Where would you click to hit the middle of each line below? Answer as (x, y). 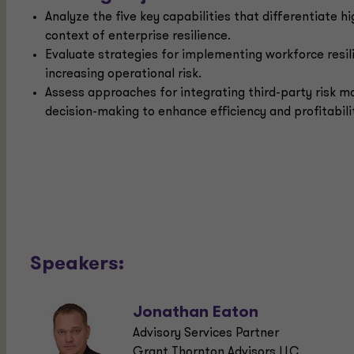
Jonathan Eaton (196, 313)
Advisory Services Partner (206, 333)
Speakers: (77, 264)
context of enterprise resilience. (138, 36)
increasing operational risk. (124, 74)
